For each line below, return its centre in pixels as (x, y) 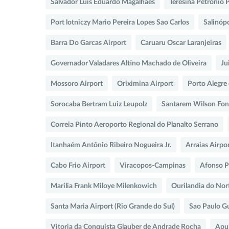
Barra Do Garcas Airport (88, 43)
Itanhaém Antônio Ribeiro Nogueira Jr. (111, 145)
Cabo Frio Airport (78, 165)
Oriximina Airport (145, 84)
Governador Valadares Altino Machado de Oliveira (129, 63)
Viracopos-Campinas (153, 165)
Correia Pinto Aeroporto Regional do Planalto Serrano (134, 124)
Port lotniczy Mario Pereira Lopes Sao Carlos (120, 22)
